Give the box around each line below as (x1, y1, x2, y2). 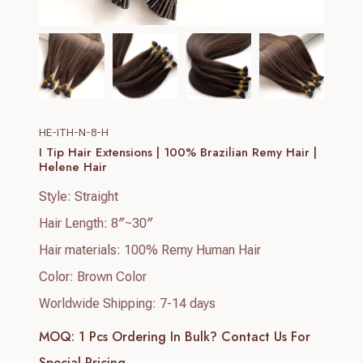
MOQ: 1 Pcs (39, 327, 108, 346)
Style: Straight (39, 188, 118, 204)
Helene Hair (39, 157, 111, 176)
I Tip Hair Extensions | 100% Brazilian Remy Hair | (39, 143, 317, 161)
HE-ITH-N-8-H (39, 126, 109, 139)
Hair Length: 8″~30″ (39, 215, 153, 231)
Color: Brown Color (39, 268, 147, 284)
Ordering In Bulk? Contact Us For (112, 327, 310, 346)
